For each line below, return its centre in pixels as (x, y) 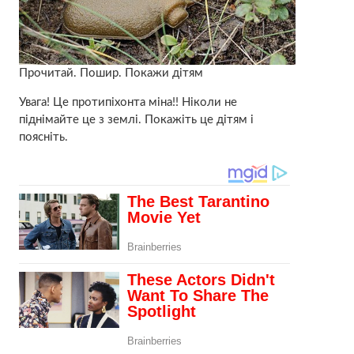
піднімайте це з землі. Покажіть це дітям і (136, 119)
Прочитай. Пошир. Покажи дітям (111, 73)
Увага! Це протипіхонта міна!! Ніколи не (128, 102)
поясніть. (43, 137)
